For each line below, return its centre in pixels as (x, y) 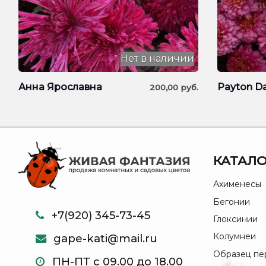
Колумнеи (234, 237)
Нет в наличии (157, 59)
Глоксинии (235, 219)
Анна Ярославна (61, 87)
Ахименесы (237, 184)
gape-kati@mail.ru (105, 238)
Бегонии (231, 202)
